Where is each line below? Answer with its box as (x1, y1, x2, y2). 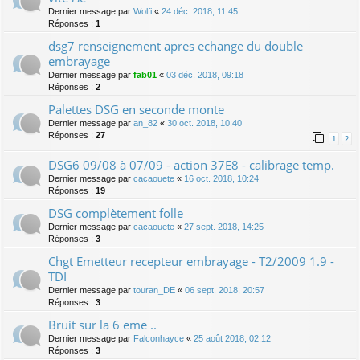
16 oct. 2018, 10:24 (184, 173, 259, 183)
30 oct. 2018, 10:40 (167, 117, 242, 128)
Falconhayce (133, 333, 184, 343)
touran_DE (133, 284, 175, 295)
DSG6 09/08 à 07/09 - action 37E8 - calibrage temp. (48, 156, 334, 173)
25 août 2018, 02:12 (194, 333, 271, 343)
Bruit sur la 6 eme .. (48, 316, 157, 333)
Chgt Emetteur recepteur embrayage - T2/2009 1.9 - (48, 252, 334, 269)
